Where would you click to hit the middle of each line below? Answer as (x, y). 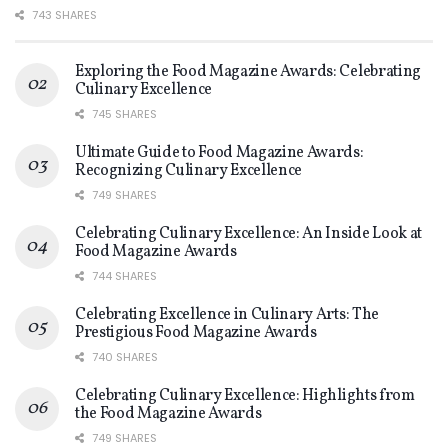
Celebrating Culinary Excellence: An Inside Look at (248, 234)
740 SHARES (123, 357)
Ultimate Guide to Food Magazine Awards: (219, 153)
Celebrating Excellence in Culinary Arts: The (227, 315)
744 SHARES (123, 276)
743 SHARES (63, 15)
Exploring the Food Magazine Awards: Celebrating (248, 72)
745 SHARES (123, 114)
